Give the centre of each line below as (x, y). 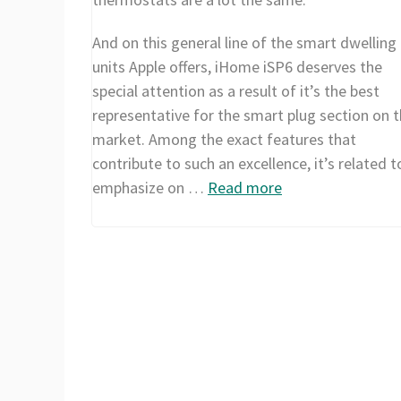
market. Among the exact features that (224, 139)
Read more (245, 187)
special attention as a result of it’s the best (236, 90)
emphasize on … (150, 187)
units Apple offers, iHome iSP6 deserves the (237, 66)
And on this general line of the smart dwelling (244, 42)
